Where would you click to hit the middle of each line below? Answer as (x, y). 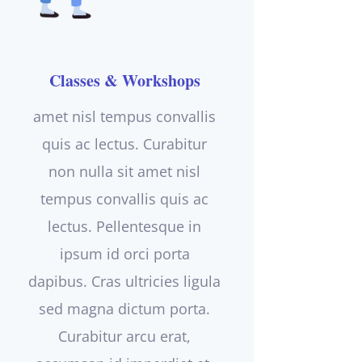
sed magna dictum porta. (125, 308)
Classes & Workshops (124, 80)
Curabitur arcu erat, (125, 336)
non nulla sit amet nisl (125, 171)
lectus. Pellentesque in (125, 226)
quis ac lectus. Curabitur (125, 143)
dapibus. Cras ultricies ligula (125, 281)
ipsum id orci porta (124, 253)
